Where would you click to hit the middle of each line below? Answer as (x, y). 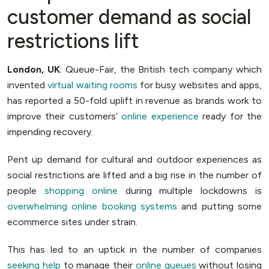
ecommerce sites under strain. (72, 222)
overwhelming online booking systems (92, 206)
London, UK (34, 69)
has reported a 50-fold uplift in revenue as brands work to (134, 101)
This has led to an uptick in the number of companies (134, 249)
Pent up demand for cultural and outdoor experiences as (134, 159)
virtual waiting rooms (92, 85)
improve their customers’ (65, 116)
